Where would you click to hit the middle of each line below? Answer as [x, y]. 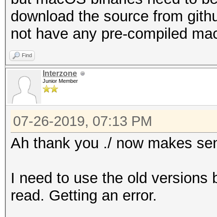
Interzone [60, 73]
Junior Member [60, 81]
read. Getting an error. [84, 195]
